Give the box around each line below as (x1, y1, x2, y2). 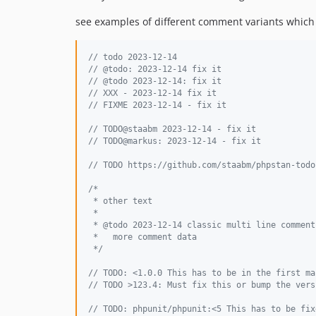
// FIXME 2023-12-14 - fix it (88, 100, 226, 110)
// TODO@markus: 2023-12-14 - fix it (88, 136, 261, 146)
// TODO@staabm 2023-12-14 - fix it (88, 124, 256, 134)
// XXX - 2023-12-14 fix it (88, 88, 217, 98)
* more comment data (88, 232, 197, 242)
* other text (88, 196, 152, 206)
